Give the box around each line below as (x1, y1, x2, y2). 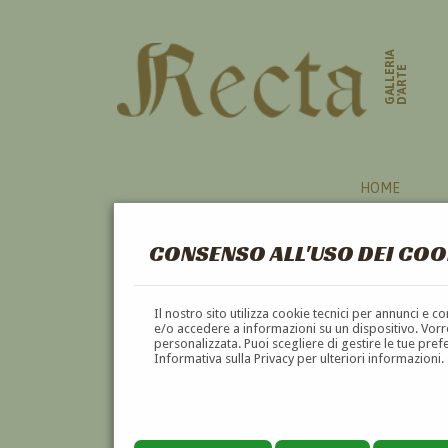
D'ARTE (395, 64, 410, 106)
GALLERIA (383, 48, 398, 106)
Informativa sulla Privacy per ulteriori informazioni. (154, 350, 445, 366)
